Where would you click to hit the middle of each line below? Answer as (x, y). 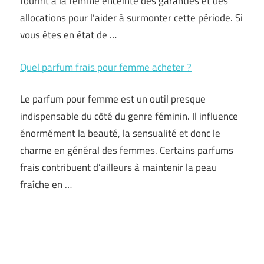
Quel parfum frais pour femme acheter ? (106, 67)
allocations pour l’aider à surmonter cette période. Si (131, 18)
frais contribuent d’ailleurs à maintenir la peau (118, 167)
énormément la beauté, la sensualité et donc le (120, 133)
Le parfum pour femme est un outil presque (113, 99)
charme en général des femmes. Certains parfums (127, 150)
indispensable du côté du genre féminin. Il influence (129, 116)
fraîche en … (46, 184)
